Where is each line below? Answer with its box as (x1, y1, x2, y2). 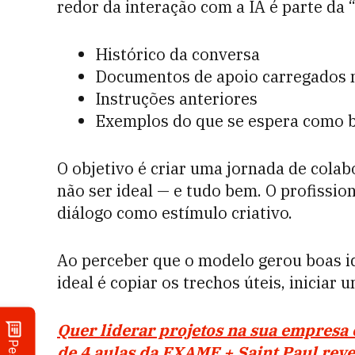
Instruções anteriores (95, 88, 258, 109)
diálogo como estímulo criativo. (57, 202, 296, 223)
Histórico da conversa (95, 44, 260, 65)
